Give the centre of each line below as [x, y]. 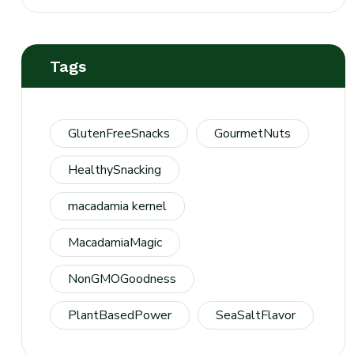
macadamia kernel [117, 206]
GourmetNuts [252, 134]
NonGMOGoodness [122, 279]
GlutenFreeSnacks [119, 134]
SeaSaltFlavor [256, 315]
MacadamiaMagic [115, 243]
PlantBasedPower [120, 315]
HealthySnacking [115, 170]
